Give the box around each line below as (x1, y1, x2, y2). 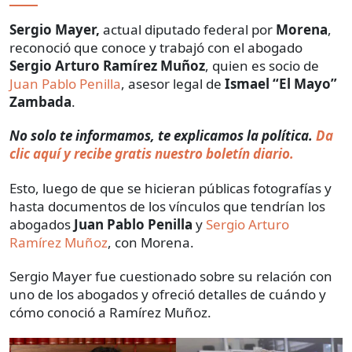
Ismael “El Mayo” (222, 74, 337, 93)
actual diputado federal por (100, 20, 276, 38)
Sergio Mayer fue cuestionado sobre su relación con (9, 266, 332, 285)
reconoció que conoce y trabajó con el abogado (9, 38, 302, 57)
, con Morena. (108, 233, 194, 251)
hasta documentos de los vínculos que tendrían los (9, 196, 325, 215)
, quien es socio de (205, 56, 319, 75)
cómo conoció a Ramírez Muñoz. (9, 302, 211, 321)
